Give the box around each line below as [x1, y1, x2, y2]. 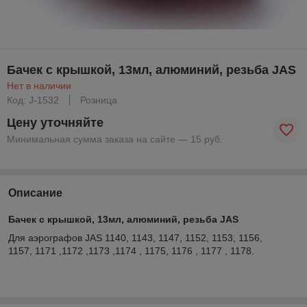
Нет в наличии [7, 79, 71, 91]
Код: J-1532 [7, 94, 59, 106]
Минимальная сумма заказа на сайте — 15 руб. [7, 133, 223, 145]
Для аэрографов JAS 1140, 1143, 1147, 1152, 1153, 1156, [8, 232, 262, 243]
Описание [8, 186, 62, 199]
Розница [80, 94, 117, 106]
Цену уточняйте [7, 115, 103, 130]
